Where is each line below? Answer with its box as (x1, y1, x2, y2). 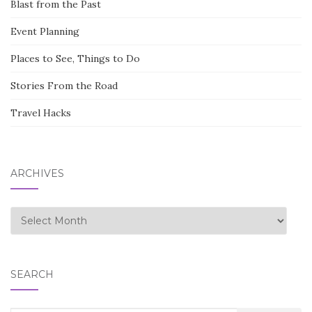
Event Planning (10, 24, 79, 38)
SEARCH (10, 267, 54, 281)
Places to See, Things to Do (10, 52, 140, 65)
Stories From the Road (10, 79, 118, 92)
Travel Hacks (10, 106, 71, 119)
